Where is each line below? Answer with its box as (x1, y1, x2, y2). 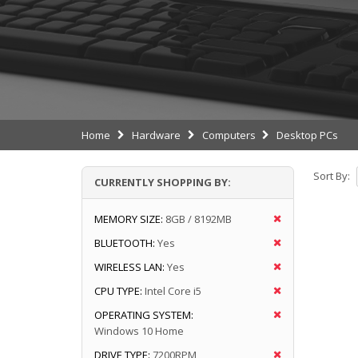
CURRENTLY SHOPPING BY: (94, 174, 231, 189)
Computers (201, 127, 256, 142)
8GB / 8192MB (165, 211, 232, 226)
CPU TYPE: (94, 283, 142, 298)
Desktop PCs (276, 127, 339, 142)
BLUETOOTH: (94, 235, 155, 250)
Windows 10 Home (94, 323, 184, 338)
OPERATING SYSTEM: (94, 307, 193, 322)
